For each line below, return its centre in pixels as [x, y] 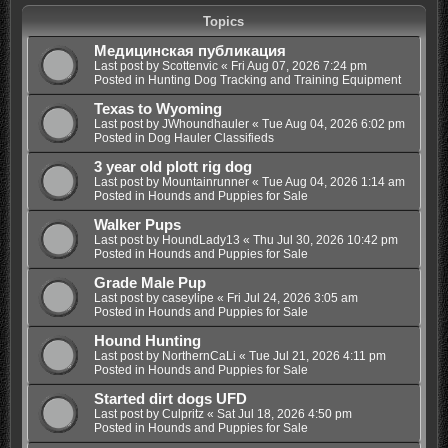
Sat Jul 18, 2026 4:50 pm [284, 414]
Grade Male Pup [149, 283]
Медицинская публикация [189, 51]
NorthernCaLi [198, 356]
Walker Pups [137, 225]
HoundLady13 [200, 240]
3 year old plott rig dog [172, 167]
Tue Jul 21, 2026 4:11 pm [317, 356]
